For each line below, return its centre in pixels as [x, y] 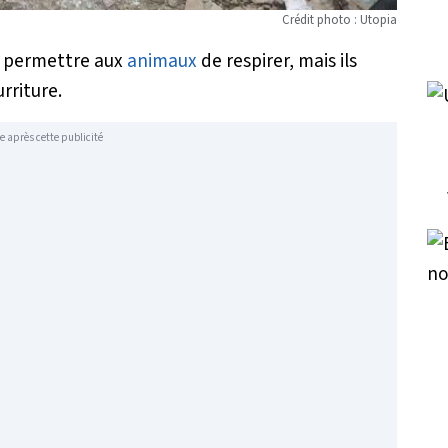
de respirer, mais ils [277, 61]
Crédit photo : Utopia [340, 20]
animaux [162, 61]
